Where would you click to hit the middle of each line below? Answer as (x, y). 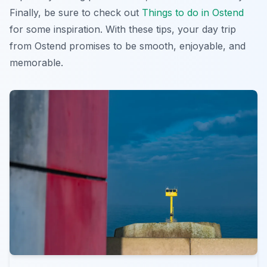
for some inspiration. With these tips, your (106, 29)
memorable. (36, 62)
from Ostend (38, 46)
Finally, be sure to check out (76, 12)
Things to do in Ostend (193, 12)
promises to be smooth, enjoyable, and (156, 46)
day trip (219, 29)
